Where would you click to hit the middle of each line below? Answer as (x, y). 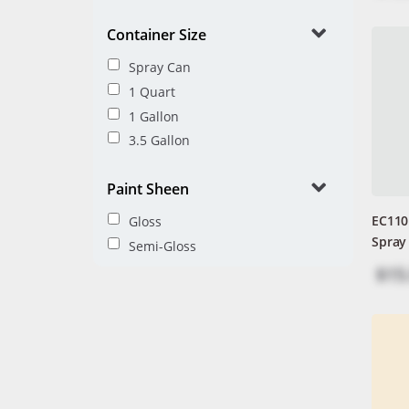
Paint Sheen (148, 189)
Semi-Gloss (163, 246)
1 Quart (152, 91)
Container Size (157, 34)
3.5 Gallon (159, 141)
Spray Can (160, 67)
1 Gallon (154, 116)
